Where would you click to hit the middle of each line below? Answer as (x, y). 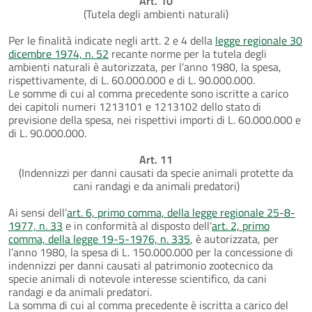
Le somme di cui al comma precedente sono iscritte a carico (148, 93)
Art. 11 (156, 159)
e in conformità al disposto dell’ (137, 225)
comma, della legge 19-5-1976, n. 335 (99, 239)
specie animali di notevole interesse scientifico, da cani (138, 278)
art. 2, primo (241, 225)
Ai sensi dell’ (38, 212)
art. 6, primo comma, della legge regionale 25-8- (181, 212)
